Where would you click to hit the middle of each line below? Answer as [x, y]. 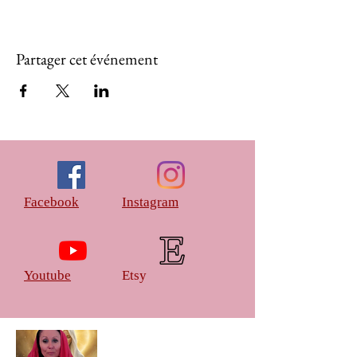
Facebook [51, 202]
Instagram [150, 202]
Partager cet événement [87, 59]
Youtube [47, 275]
